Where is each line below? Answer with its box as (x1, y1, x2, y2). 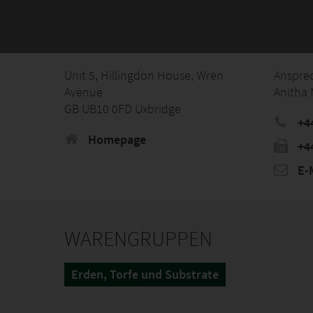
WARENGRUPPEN (64, 225, 212, 252)
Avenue (64, 84, 103, 100)
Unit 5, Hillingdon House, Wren (64, 67, 224, 83)
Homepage (85, 131, 146, 147)
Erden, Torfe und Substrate (71, 266, 219, 282)
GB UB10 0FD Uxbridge (64, 101, 181, 117)
